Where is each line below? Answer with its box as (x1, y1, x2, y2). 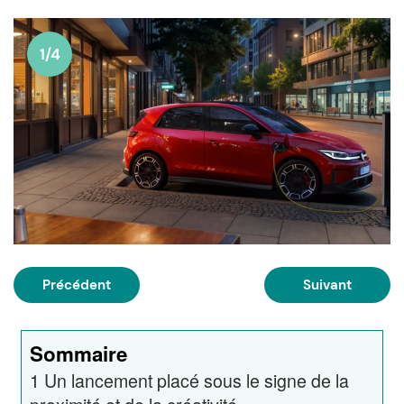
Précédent (42, 275, 111, 294)
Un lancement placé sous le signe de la (43, 367, 349, 394)
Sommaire (29, 339, 127, 369)
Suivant (303, 275, 352, 294)
